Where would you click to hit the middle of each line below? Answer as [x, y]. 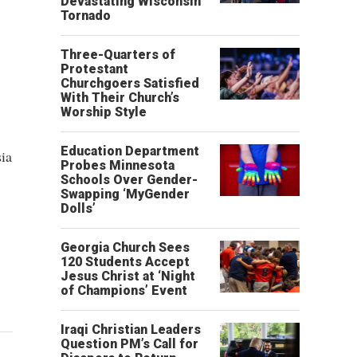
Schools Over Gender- [129, 180]
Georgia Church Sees [125, 247]
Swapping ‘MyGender [125, 194]
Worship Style [104, 112]
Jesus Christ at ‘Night [128, 276]
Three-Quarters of [118, 55]
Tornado [86, 16]
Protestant [94, 69]
